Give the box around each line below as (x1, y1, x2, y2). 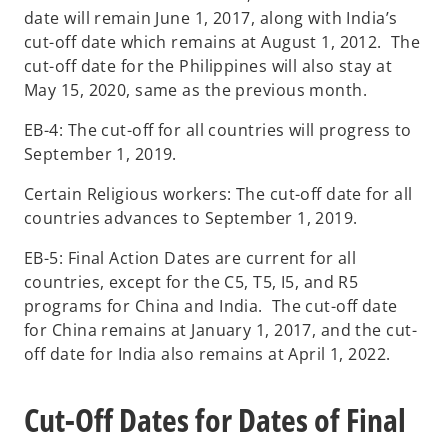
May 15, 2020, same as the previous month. (24, 79, 372, 102)
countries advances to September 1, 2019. (24, 207, 367, 230)
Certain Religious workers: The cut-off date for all (24, 183, 413, 206)
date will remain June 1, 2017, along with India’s (24, 7, 398, 30)
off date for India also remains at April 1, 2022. (24, 343, 400, 366)
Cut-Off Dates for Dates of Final (24, 398, 406, 442)
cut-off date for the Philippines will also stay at (24, 55, 393, 78)
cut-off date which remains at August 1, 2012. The (24, 31, 421, 54)
